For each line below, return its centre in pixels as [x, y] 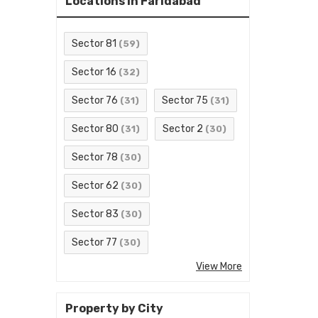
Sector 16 [94, 72]
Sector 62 [95, 186]
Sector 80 [95, 129]
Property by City [114, 309]
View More [219, 267]
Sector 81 [94, 44]
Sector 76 [95, 101]
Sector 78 [95, 158]
